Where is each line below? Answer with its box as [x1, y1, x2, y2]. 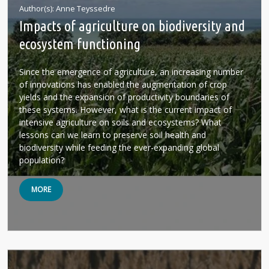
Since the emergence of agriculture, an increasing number [19, 66, 243, 77]
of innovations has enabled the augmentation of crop [19, 79, 227, 90]
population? [19, 154, 64, 166]
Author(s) [19, 3, 52, 14]
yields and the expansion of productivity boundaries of [19, 91, 229, 103]
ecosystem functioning [19, 36, 141, 52]
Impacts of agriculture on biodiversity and [19, 18, 245, 34]
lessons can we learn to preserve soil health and [19, 129, 206, 141]
